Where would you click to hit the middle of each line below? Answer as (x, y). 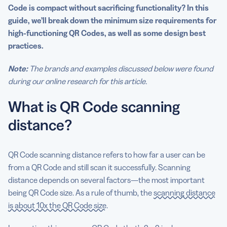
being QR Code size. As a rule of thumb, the (81, 192)
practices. (26, 45)
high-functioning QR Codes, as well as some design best (107, 33)
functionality (159, 7)
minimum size (129, 20)
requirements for (185, 20)
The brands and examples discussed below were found (121, 68)
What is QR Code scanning (94, 106)
